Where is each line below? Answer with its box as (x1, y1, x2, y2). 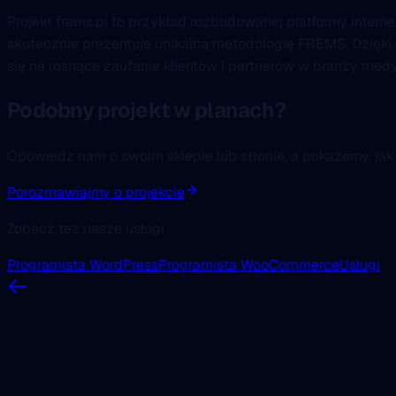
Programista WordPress (7, 255, 158, 275)
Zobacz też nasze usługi (7, 219, 164, 239)
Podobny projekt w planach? (7, 96, 286, 125)
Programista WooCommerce (158, 255, 339, 275)
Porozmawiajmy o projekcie (7, 183, 185, 202)
